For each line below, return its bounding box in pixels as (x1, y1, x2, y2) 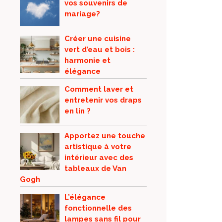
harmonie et (64, 56, 111, 65)
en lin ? (64, 107, 91, 115)
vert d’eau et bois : (64, 45, 135, 54)
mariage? (64, 9, 100, 18)
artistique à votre (64, 142, 131, 151)
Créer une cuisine (64, 34, 131, 43)
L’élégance (64, 193, 106, 202)
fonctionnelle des (64, 204, 132, 213)
